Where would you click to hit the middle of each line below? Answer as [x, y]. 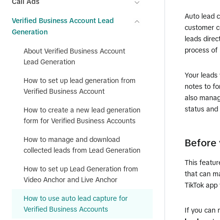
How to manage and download [72, 139]
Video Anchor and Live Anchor [70, 180]
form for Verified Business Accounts [80, 121]
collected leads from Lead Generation [82, 150]
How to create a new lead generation [82, 110]
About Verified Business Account [74, 51]
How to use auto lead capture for [76, 198]
